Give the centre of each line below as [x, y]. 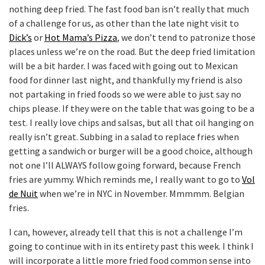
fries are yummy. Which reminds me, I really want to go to [125, 179]
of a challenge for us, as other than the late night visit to [124, 23]
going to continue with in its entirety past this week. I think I [131, 246]
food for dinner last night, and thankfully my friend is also [126, 80]
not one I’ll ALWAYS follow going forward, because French [125, 165]
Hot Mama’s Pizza [81, 37]
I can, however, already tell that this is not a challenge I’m [126, 232]
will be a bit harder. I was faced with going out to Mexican [123, 66]
